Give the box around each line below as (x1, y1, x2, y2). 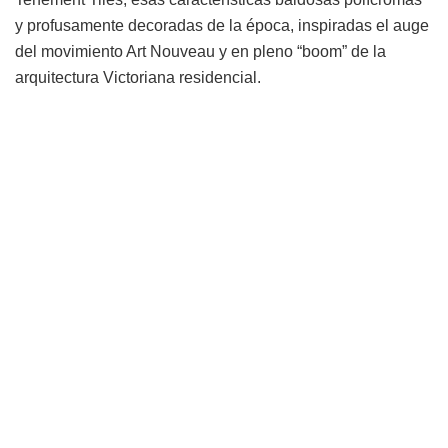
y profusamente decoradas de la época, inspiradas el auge (15, 16, 429, 34)
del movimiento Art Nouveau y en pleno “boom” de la (15, 42, 386, 60)
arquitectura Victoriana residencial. (15, 68, 261, 86)
